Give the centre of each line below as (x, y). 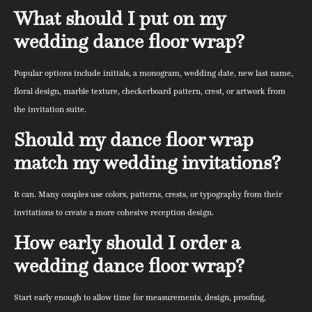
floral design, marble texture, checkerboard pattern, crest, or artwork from (150, 91)
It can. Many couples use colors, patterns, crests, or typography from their (148, 194)
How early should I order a (127, 243)
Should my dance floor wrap (134, 140)
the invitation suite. (50, 109)
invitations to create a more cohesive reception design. (114, 212)
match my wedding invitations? (147, 163)
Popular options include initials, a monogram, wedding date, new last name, (154, 72)
